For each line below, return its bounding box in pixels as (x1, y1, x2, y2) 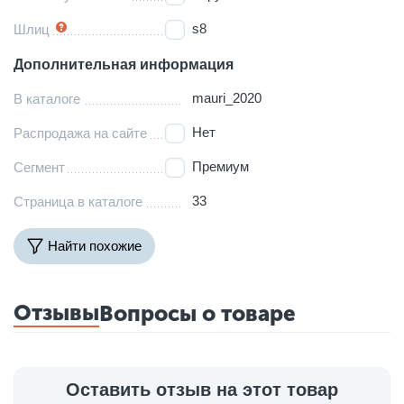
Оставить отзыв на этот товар (66, 379, 338, 399)
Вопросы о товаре (99, 299, 296, 326)
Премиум (192, 158, 250, 174)
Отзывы (14, 298, 99, 326)
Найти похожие (48, 238, 142, 254)
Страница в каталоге (14, 193, 142, 209)
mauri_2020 (192, 89, 262, 106)
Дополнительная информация (14, 56, 234, 72)
